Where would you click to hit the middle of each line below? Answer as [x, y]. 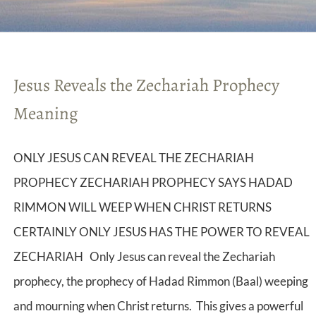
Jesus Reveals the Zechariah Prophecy [146, 85]
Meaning [46, 114]
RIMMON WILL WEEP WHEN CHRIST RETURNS [142, 207]
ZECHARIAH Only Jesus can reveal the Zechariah [144, 256]
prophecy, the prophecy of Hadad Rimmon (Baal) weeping [161, 281]
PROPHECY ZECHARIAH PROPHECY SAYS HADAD [153, 182]
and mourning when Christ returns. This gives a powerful [158, 306]
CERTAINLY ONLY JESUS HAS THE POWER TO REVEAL [162, 232]
